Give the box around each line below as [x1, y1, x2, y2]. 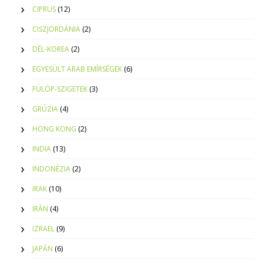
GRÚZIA [32, 104, 58, 114]
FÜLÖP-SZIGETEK [32, 84, 87, 95]
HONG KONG [32, 124, 76, 134]
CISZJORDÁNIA [32, 24, 80, 35]
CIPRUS [32, 4, 56, 15]
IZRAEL [32, 224, 55, 234]
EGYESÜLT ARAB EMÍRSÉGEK [32, 64, 122, 75]
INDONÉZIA [32, 164, 70, 174]
